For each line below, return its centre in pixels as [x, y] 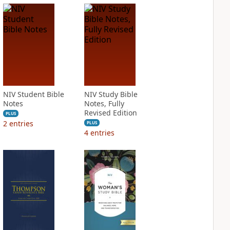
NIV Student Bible [33, 94]
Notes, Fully [104, 103]
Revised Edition [110, 113]
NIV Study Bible [111, 94]
